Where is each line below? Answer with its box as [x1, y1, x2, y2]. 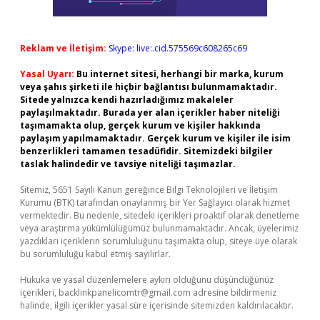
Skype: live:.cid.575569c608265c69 [109, 42, 247, 54]
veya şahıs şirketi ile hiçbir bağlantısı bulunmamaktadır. [20, 81, 277, 93]
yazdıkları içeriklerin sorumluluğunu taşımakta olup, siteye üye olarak [20, 235, 297, 247]
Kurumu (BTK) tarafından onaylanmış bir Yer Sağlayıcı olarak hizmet [20, 196, 290, 209]
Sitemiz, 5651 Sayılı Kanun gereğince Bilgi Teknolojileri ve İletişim [20, 184, 278, 196]
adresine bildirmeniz [191, 286, 276, 299]
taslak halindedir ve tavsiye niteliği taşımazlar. [20, 158, 236, 170]
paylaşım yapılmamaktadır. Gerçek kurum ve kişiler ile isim [20, 132, 291, 144]
